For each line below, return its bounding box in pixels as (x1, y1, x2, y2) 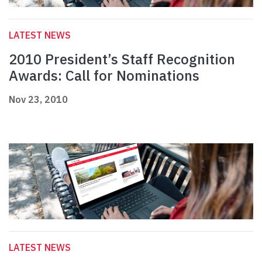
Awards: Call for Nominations (9, 66, 199, 85)
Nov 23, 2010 (9, 94, 68, 106)
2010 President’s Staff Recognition (9, 50, 235, 69)
